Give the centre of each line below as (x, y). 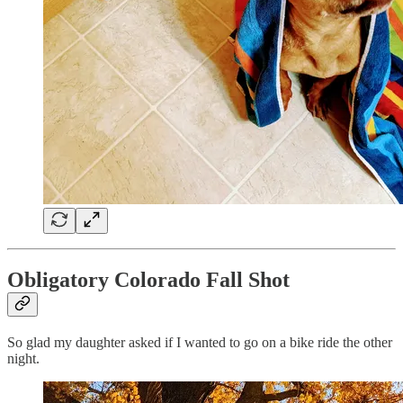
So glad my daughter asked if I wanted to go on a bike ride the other (200, 343)
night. (23, 359)
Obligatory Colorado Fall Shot (148, 280)
